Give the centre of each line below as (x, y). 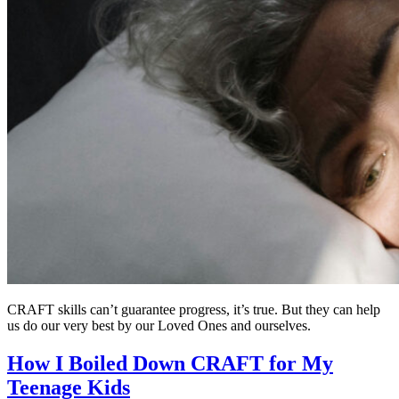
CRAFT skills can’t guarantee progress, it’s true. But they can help (194, 309)
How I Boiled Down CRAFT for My (170, 363)
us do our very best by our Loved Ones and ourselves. (159, 325)
